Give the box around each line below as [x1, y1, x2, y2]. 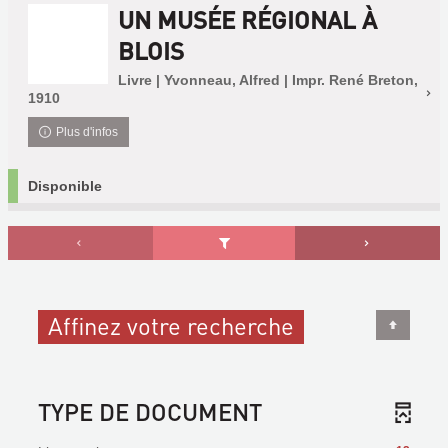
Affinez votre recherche [48, 310, 294, 341]
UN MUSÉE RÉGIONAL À [118, 4, 377, 35]
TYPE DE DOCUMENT [38, 396, 262, 427]
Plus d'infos [56, 125, 119, 139]
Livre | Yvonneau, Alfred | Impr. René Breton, [118, 72, 418, 88]
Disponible [28, 178, 102, 194]
